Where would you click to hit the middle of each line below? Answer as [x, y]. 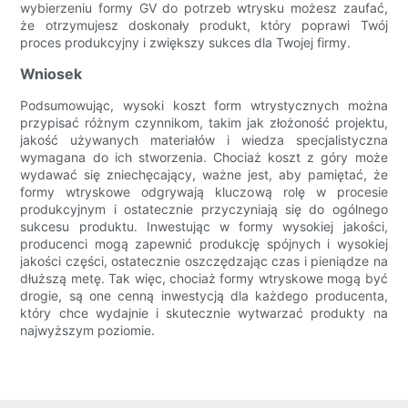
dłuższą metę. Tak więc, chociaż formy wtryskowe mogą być [204, 279]
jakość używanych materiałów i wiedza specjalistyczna [204, 140]
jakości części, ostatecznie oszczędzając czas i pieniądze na [204, 261]
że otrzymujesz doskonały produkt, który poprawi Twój [204, 25]
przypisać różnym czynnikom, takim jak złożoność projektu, [204, 123]
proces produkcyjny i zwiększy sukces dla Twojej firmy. [186, 43]
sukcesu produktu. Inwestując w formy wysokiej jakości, [204, 227]
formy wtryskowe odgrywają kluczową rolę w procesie [204, 192]
